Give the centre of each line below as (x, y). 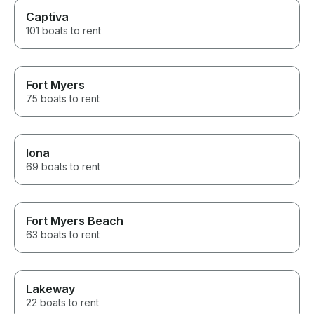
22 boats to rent (62, 302)
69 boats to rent (63, 166)
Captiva (47, 16)
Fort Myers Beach (75, 220)
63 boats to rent (63, 234)
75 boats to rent (63, 98)
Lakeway (50, 288)
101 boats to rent (63, 30)
